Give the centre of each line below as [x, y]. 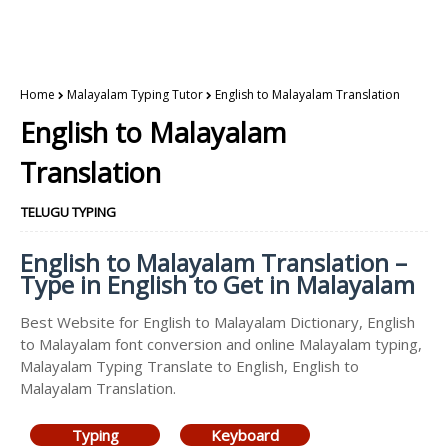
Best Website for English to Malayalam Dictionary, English [217, 322]
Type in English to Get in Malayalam [217, 284]
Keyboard [245, 435]
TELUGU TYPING [68, 212]
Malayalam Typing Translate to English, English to [189, 366]
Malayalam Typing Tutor [135, 94]
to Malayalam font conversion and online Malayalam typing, [221, 344]
